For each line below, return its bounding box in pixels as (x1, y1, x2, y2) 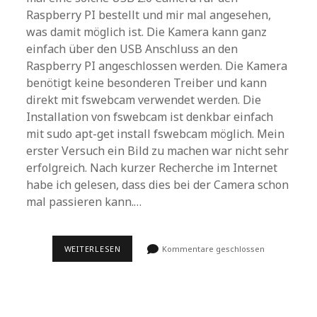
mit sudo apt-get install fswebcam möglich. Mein (26, 126, 285, 142)
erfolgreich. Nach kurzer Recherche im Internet (26, 160, 278, 175)
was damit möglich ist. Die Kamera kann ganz (26, 24, 267, 40)
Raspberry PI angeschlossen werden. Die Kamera (26, 58, 288, 74)
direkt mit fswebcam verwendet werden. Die (26, 92, 262, 108)
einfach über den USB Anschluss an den (26, 41, 238, 57)
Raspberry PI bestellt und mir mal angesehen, (26, 7, 272, 23)
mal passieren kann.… (26, 194, 142, 209)
